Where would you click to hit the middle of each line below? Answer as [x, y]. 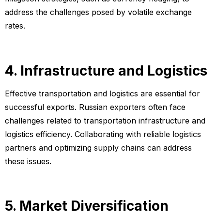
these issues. [28, 161]
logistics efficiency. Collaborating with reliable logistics [103, 134]
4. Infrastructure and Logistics [106, 70]
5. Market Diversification [87, 206]
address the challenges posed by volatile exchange [98, 12]
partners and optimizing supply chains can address [98, 147]
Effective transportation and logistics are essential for [102, 93]
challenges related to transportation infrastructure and [105, 120]
